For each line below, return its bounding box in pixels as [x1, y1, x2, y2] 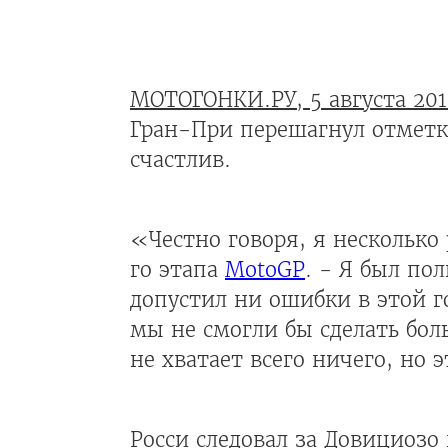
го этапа [130, 257, 225, 283]
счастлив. [130, 147, 231, 173]
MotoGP [225, 257, 305, 283]
